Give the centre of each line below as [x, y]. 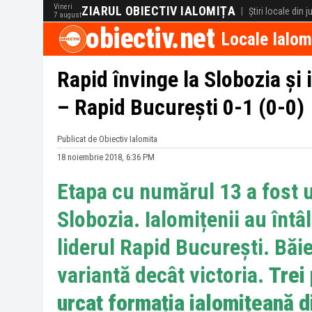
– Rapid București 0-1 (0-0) [181, 107]
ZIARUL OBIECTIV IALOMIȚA [158, 11]
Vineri [63, 7]
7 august [68, 15]
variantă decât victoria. [163, 275]
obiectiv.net [150, 39]
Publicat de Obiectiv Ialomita [107, 139]
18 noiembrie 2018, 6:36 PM [106, 157]
